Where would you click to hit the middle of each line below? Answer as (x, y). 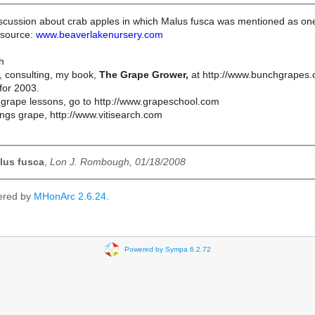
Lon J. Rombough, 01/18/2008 (118, 162)
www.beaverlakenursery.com (99, 35)
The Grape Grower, (145, 75)
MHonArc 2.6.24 (70, 197)
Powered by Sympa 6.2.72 (167, 249)
